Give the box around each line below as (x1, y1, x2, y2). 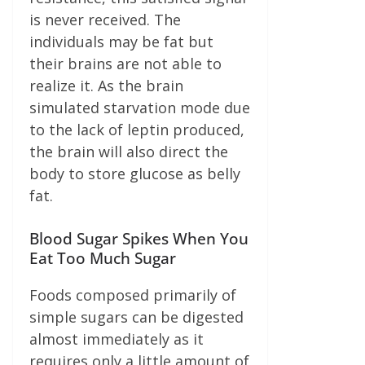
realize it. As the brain (29, 75, 183, 95)
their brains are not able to (29, 53, 222, 73)
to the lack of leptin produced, (29, 119, 244, 139)
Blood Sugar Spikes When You (29, 226, 248, 249)
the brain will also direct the (29, 141, 228, 161)
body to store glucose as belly (29, 163, 240, 183)
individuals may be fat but (29, 31, 213, 51)
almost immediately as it (29, 328, 204, 349)
